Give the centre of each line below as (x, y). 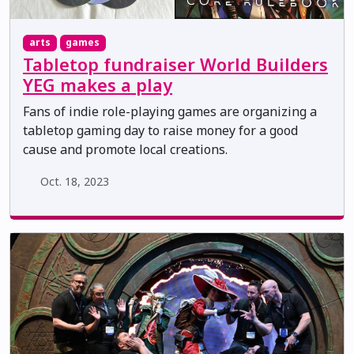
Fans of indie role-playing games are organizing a (170, 111)
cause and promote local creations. (125, 149)
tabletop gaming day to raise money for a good (160, 130)
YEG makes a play (98, 85)
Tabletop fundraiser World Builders (175, 64)
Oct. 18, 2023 (74, 181)
